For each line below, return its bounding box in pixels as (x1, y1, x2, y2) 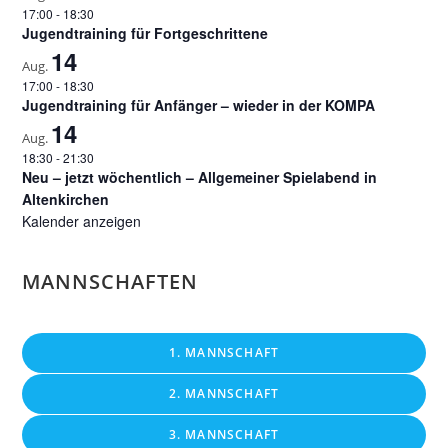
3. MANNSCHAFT (168, 426, 280, 444)
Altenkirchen (22, 189, 110, 210)
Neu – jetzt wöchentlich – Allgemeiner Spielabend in (22, 167, 378, 188)
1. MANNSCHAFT (168, 344, 280, 362)
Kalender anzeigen (22, 211, 142, 232)
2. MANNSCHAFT (168, 385, 280, 403)
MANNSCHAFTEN (22, 268, 199, 296)
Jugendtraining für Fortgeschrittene (22, 23, 269, 44)
